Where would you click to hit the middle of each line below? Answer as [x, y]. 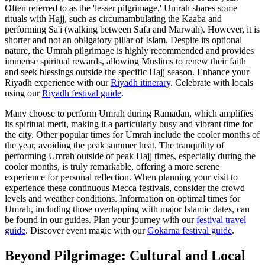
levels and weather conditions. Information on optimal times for [122, 199]
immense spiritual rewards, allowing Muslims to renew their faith [125, 62]
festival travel [221, 220]
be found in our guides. [48, 220]
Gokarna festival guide [190, 231]
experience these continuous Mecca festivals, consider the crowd [125, 188]
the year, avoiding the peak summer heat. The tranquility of [114, 146]
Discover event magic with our [88, 231]
